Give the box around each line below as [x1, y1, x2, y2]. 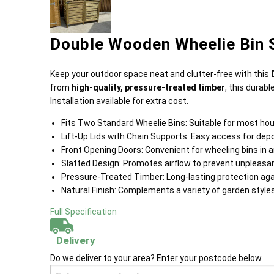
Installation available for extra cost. [50, 96, 188, 106]
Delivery [56, 234, 95, 246]
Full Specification [50, 207, 117, 217]
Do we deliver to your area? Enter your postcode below [50, 253, 262, 263]
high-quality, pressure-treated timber [72, 83, 225, 92]
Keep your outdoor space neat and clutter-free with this [50, 69, 271, 79]
